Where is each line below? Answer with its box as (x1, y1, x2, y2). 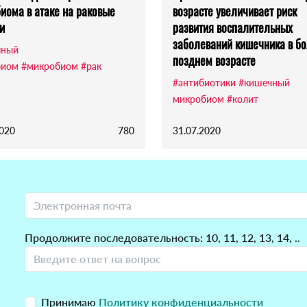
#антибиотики (173, 77, 236, 89)
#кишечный (238, 77, 290, 89)
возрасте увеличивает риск (173, 2, 297, 21)
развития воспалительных (173, 19, 293, 37)
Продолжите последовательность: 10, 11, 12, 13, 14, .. (25, 231, 300, 245)
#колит (227, 93, 258, 106)
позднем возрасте (173, 51, 256, 70)
